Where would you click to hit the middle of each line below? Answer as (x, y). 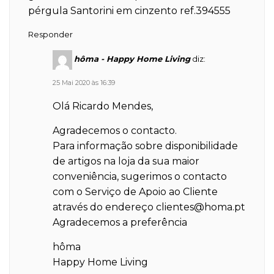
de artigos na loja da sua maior (126, 161)
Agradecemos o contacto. (115, 131)
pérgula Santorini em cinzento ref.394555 (129, 11)
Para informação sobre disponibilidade (145, 146)
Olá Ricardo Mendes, (103, 106)
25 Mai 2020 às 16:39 (84, 83)
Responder (50, 34)
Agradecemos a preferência (120, 222)
